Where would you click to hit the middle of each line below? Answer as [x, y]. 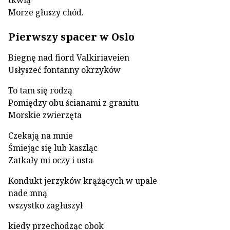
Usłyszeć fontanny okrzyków [64, 70]
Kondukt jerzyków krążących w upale [83, 181]
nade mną [28, 193]
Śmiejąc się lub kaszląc [53, 148]
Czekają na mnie [41, 136]
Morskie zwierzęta [45, 115]
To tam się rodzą [40, 90]
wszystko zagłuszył [45, 205]
